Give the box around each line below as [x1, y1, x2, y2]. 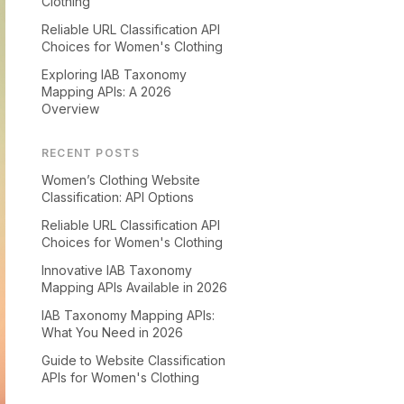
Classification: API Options [41, 189, 194, 205]
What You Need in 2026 [41, 325, 183, 340]
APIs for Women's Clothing [41, 370, 199, 385]
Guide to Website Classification [41, 353, 225, 368]
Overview [41, 101, 99, 116]
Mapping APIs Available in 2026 [41, 280, 227, 295]
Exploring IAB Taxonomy [41, 67, 187, 82]
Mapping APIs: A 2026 [41, 84, 171, 99]
